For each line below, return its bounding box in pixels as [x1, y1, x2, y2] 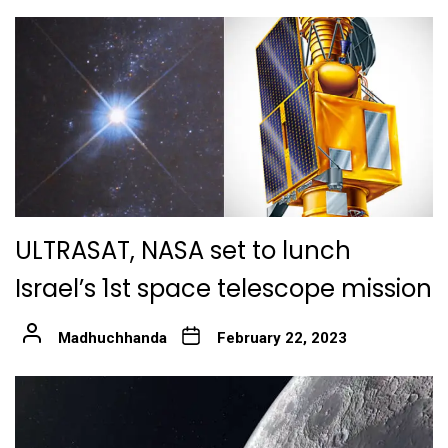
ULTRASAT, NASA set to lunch [15, 234, 351, 268]
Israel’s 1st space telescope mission [15, 272, 432, 306]
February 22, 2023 [216, 329, 347, 348]
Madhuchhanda [57, 329, 167, 348]
